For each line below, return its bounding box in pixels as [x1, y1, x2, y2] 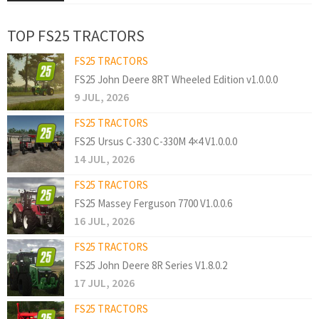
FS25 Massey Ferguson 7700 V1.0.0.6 [74, 197, 232, 211]
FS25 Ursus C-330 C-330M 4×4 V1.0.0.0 [74, 135, 237, 149]
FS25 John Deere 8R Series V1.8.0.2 [74, 258, 227, 273]
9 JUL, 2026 [74, 90, 129, 105]
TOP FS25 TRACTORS [7, 26, 145, 46]
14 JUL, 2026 [74, 152, 135, 167]
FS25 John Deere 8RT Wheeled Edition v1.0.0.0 [74, 73, 278, 87]
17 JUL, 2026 [74, 276, 135, 291]
